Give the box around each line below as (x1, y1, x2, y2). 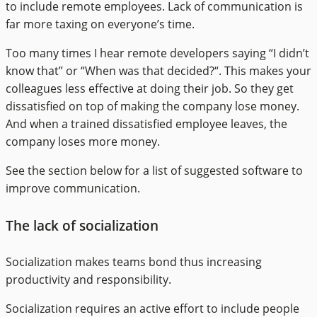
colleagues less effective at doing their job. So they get (6, 81, 294, 97)
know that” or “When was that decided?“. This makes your (6, 63, 311, 79)
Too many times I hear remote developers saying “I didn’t (6, 45, 309, 62)
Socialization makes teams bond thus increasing (6, 253, 262, 270)
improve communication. (6, 180, 140, 197)
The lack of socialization (6, 216, 158, 234)
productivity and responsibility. (6, 271, 171, 287)
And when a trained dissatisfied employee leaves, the (6, 116, 287, 132)
